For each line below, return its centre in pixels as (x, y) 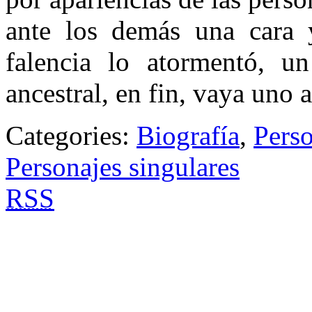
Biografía (188, 136)
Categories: (71, 136)
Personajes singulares (123, 167)
